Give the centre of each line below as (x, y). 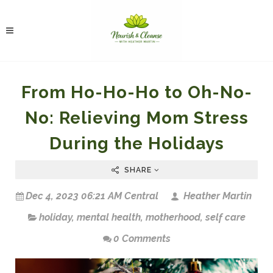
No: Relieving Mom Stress (136, 118)
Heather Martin (216, 196)
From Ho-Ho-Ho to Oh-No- (136, 92)
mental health (108, 217)
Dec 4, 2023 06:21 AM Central (92, 196)
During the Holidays (136, 144)
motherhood (173, 217)
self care (225, 217)
